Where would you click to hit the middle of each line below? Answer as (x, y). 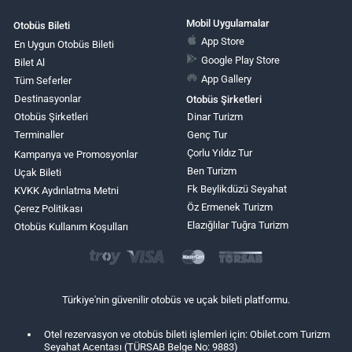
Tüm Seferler (43, 81)
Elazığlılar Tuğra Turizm (237, 225)
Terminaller (39, 135)
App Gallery (227, 79)
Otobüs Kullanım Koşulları (71, 227)
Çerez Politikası (48, 209)
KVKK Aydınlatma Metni (66, 191)
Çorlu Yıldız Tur (219, 153)
